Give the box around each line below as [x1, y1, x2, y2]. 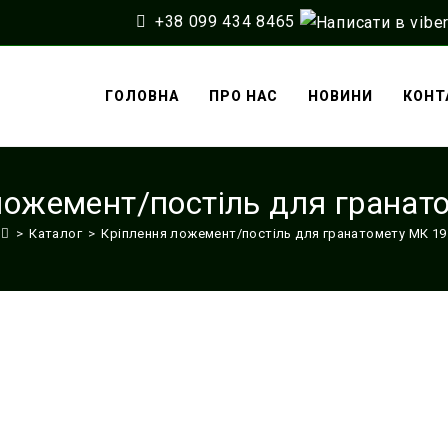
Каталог [29, 225, 82, 241]
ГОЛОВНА [104, 87, 179, 104]
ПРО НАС [208, 87, 278, 104]
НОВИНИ [307, 87, 373, 104]
